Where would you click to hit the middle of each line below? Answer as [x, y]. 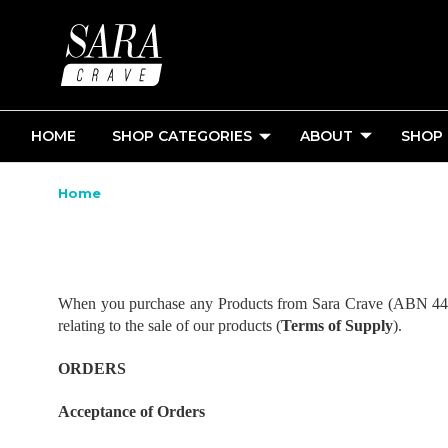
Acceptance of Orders [131, 411]
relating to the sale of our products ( [169, 325]
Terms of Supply [337, 325]
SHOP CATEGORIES [182, 136]
